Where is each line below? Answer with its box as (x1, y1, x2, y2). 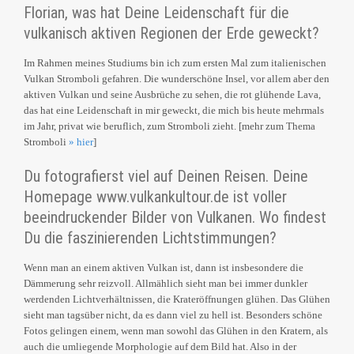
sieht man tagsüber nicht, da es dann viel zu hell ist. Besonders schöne (24, 309, 322, 322)
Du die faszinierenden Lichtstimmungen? (24, 228, 277, 248)
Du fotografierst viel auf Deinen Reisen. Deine (24, 167, 308, 186)
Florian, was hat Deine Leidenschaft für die (24, 3, 289, 23)
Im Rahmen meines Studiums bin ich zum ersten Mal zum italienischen (24, 57, 326, 70)
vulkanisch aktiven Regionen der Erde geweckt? (24, 24, 319, 43)
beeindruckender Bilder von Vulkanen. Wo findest (24, 208, 326, 228)
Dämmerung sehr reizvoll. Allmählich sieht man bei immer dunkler (24, 277, 307, 290)
